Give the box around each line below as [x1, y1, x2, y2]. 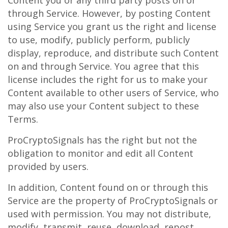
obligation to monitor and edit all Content [8, 147, 193, 159]
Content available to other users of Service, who [8, 87, 219, 99]
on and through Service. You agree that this [8, 60, 199, 72]
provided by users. [8, 160, 89, 173]
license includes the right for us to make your [8, 73, 208, 85]
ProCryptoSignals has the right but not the [8, 134, 197, 146]
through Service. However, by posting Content [8, 7, 211, 19]
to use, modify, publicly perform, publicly [8, 34, 190, 46]
